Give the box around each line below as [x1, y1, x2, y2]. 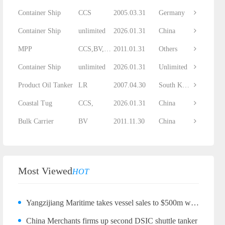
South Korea [182, 81, 189, 89]
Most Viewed [18, 165, 72, 176]
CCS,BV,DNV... [104, 45, 111, 53]
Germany [159, 9, 185, 17]
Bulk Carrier [18, 118, 54, 125]
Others [159, 45, 177, 53]
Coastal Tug [18, 99, 52, 107]
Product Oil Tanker [18, 81, 73, 89]
